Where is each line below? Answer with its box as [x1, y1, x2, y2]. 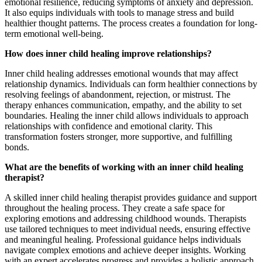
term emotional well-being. [5, 29, 104, 39]
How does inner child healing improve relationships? [5, 49, 212, 59]
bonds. [5, 142, 29, 153]
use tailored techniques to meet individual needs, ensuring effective [5, 224, 250, 235]
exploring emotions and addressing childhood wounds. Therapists [5, 213, 246, 224]
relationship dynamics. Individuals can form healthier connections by [5, 79, 257, 89]
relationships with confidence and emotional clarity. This [5, 121, 212, 132]
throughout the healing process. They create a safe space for [5, 203, 225, 213]
